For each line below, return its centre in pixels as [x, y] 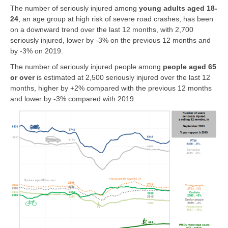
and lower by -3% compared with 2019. [73, 98]
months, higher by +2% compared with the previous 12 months [111, 88]
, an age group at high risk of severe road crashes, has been [116, 19]
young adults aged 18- [178, 8]
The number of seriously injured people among [87, 66]
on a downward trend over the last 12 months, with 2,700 [102, 29]
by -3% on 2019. [37, 51]
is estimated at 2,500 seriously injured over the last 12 [123, 77]
